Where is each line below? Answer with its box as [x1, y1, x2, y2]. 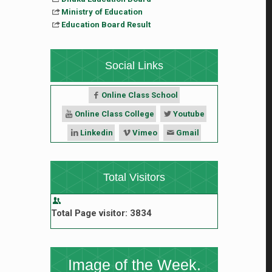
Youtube [173, 109, 205, 118]
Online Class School [101, 90, 178, 100]
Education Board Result [61, 20, 151, 29]
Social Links [105, 59, 163, 72]
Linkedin [80, 128, 114, 137]
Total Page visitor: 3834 [51, 208, 152, 219]
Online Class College [75, 109, 154, 118]
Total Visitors [103, 171, 165, 183]
